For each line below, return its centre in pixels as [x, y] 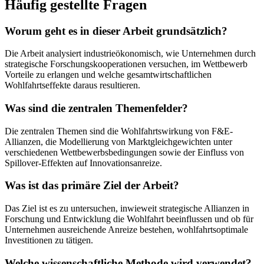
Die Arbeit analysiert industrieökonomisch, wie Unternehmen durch [130, 54]
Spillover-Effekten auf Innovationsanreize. [83, 163]
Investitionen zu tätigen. [49, 240]
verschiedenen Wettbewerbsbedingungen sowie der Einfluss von [124, 152]
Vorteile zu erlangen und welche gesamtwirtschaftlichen [108, 75]
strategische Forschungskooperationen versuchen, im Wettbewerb [126, 64]
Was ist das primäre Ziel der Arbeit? [92, 186]
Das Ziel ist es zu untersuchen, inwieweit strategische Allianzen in [127, 209]
